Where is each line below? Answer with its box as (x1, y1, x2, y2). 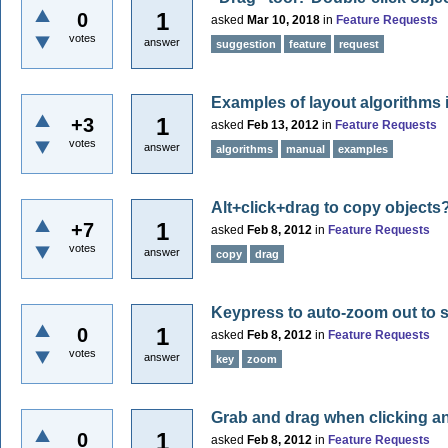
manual (286, 143, 325, 155)
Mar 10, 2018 (247, 13, 320, 27)
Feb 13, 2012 (247, 118, 319, 132)
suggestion (216, 38, 276, 50)
